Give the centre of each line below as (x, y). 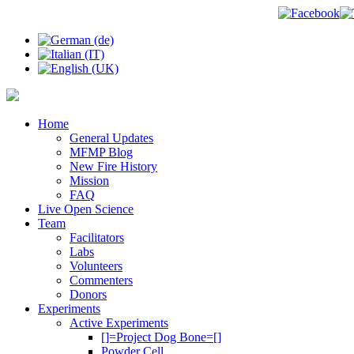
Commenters (101, 280)
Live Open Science (86, 209)
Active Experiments (119, 323)
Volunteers (96, 266)
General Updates (111, 138)
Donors (88, 294)
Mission (89, 181)
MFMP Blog (101, 152)
